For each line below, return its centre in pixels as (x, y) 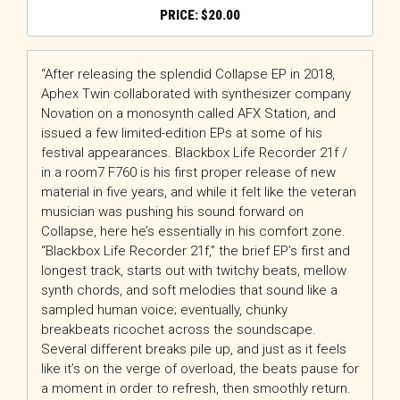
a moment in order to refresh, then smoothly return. (196, 388)
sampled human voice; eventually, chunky (164, 310)
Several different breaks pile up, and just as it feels (194, 349)
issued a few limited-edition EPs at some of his (182, 133)
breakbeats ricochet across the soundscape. (179, 329)
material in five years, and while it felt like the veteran (199, 192)
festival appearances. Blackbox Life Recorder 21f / (194, 153)
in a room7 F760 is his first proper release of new (188, 172)
